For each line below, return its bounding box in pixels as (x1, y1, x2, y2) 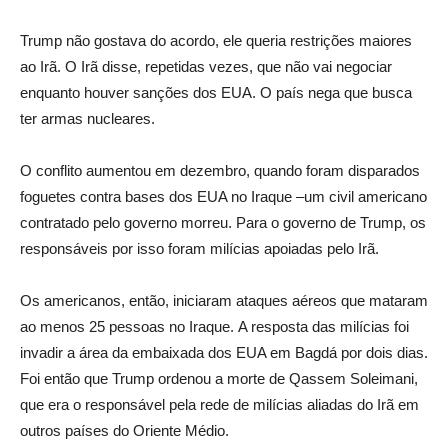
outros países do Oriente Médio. (20, 421, 229, 439)
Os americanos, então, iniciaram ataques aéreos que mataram (20, 291, 428, 309)
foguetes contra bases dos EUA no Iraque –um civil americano (20, 187, 427, 205)
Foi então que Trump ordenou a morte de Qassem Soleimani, (20, 369, 418, 387)
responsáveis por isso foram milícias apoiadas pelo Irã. (20, 239, 379, 257)
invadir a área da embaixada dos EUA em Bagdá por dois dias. (20, 343, 428, 361)
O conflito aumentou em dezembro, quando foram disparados (20, 161, 420, 179)
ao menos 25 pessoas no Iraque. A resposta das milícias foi (20, 317, 409, 335)
